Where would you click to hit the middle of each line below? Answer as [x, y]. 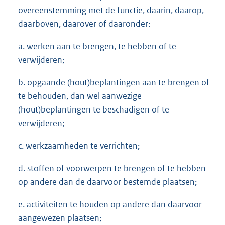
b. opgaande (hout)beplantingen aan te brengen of [114, 83]
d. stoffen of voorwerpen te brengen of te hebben [112, 168]
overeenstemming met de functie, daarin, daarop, [111, 10]
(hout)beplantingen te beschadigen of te [94, 110]
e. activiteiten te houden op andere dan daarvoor [110, 205]
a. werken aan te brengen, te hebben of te [97, 46]
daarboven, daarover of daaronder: [84, 24]
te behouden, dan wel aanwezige [80, 96]
